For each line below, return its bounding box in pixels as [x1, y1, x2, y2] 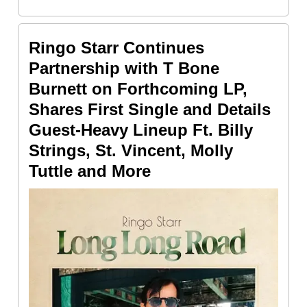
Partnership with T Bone [29, 58, 219, 77]
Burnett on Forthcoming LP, [29, 79, 247, 98]
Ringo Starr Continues [29, 38, 204, 57]
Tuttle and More [29, 161, 151, 180]
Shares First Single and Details [29, 99, 271, 119]
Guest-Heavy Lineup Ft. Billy [29, 120, 253, 139]
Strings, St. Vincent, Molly [29, 140, 233, 160]
